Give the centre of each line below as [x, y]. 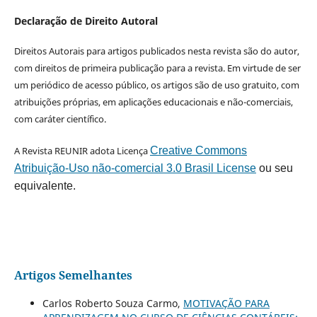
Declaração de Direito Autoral [86, 21]
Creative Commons [198, 151]
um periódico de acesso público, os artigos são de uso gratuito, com [156, 85]
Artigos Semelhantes [73, 276]
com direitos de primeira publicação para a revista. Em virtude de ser [157, 68]
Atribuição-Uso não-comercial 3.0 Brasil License [135, 168]
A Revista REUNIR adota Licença [82, 151]
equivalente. [45, 186]
